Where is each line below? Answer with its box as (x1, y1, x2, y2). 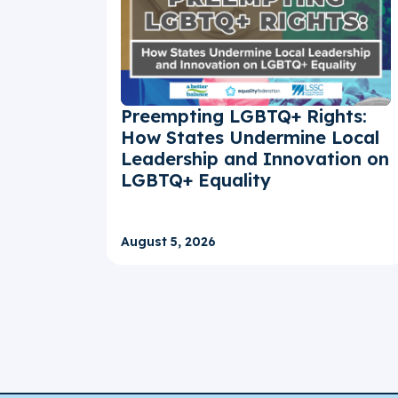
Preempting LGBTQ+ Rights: (121, 105, 367, 128)
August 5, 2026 (121, 234, 216, 251)
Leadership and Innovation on (121, 147, 389, 171)
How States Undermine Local (121, 126, 379, 149)
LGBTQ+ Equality (121, 169, 271, 192)
